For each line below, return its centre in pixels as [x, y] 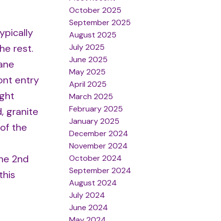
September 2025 [100, 22]
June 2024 [89, 207]
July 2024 [87, 195]
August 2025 [93, 35]
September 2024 [100, 170]
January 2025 [94, 121]
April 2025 [88, 84]
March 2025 [91, 96]
